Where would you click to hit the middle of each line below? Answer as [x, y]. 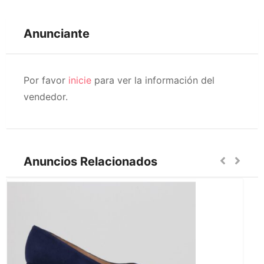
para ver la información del [153, 80]
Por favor [46, 80]
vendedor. [46, 97]
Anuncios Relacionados [90, 161]
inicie [80, 80]
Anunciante [57, 34]
